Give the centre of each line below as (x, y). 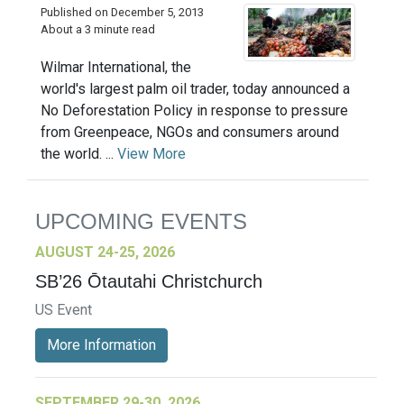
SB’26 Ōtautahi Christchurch (149, 281)
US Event (64, 309)
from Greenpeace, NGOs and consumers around (190, 132)
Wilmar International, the (116, 67)
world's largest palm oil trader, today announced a (195, 88)
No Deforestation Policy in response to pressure (194, 110)
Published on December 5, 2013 (122, 12)
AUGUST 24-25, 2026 (105, 252)
